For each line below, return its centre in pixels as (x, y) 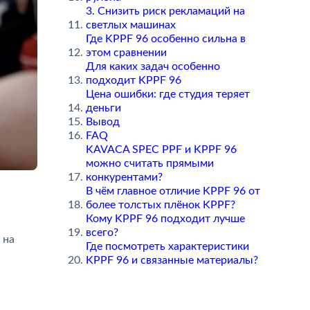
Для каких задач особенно (153, 66)
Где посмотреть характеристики (167, 246)
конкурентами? (124, 177)
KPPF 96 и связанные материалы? (172, 260)
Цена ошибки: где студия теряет (167, 94)
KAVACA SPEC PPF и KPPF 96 (161, 149)
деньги (103, 108)
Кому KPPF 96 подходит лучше (165, 219)
